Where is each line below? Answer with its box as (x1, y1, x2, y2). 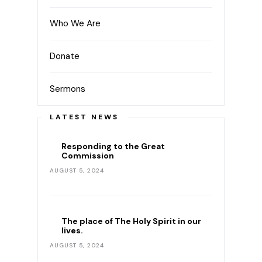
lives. (61, 225, 83, 236)
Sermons (50, 82, 85, 95)
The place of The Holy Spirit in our (61, 215, 201, 226)
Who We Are (50, 17, 101, 29)
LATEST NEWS (50, 112, 119, 122)
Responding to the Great (61, 140, 165, 151)
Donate (50, 50, 80, 62)
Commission (61, 150, 114, 161)
